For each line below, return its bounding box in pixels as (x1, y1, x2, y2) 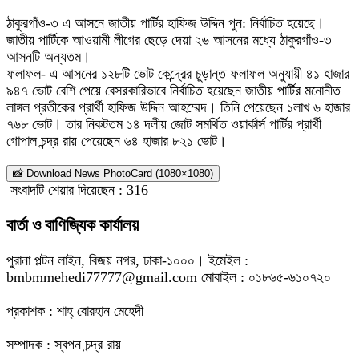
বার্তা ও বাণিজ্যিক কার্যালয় (6, 215, 139, 235)
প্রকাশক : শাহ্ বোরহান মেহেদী (6, 302, 143, 319)
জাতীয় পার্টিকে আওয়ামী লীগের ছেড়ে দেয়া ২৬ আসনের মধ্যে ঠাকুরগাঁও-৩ (6, 31, 332, 48)
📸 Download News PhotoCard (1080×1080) (13, 167, 213, 179)
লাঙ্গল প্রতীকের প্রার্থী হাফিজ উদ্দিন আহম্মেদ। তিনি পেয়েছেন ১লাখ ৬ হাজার (6, 99, 350, 115)
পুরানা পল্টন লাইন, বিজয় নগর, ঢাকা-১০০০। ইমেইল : (6, 252, 248, 268)
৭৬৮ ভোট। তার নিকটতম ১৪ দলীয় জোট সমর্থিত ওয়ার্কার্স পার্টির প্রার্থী (6, 115, 321, 132)
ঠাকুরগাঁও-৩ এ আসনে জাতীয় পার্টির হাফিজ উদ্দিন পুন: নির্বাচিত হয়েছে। (6, 14, 325, 31)
